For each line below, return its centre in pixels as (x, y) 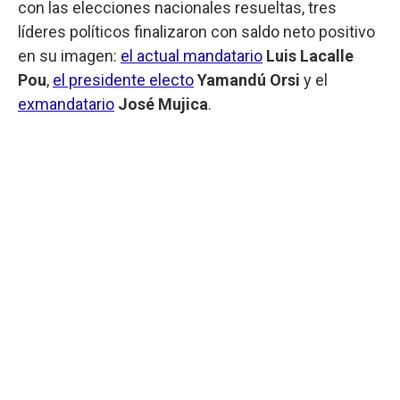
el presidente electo (123, 79)
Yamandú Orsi (249, 79)
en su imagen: (69, 55)
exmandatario (66, 104)
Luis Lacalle (310, 55)
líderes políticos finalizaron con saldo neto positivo (196, 31)
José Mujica (163, 104)
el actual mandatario (192, 55)
